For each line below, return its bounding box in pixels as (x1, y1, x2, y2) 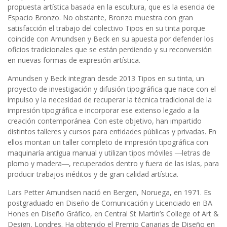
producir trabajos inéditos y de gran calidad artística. (8, 169, 178, 179)
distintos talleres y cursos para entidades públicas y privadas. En (8, 127, 216, 137)
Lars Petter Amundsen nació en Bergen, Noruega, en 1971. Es (8, 187, 211, 198)
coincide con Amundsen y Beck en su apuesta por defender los (8, 34, 214, 44)
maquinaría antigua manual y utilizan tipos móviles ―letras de (8, 148, 210, 158)
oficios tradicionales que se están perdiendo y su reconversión (8, 45, 212, 55)
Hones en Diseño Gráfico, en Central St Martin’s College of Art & (8, 209, 219, 219)
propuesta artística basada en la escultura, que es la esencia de (8, 2, 215, 12)
